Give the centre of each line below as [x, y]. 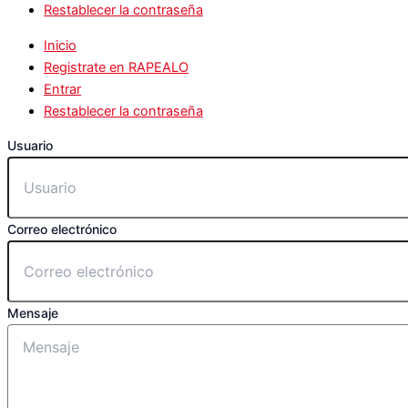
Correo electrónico [62, 229]
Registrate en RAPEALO [116, 67]
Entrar [62, 89]
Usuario [30, 146]
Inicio [60, 45]
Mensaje [33, 313]
